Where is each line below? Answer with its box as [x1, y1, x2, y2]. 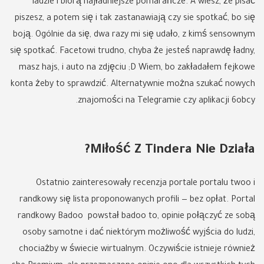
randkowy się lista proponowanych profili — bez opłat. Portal [19, 196, 255, 205]
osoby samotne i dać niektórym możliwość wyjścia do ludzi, [22, 229, 255, 238]
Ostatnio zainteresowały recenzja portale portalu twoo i [36, 179, 255, 189]
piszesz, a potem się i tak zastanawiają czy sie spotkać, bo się [15, 14, 255, 24]
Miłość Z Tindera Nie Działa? [90, 144, 255, 157]
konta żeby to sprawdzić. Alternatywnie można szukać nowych [11, 80, 255, 90]
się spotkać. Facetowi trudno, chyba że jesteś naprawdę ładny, [10, 47, 255, 57]
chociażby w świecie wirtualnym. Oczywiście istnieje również [19, 245, 255, 255]
